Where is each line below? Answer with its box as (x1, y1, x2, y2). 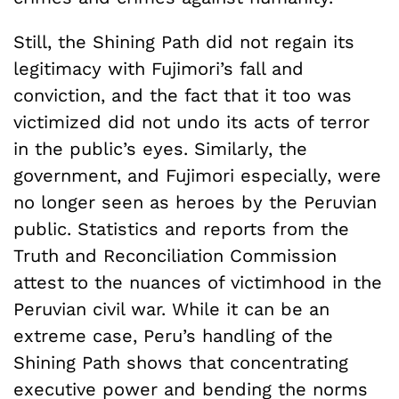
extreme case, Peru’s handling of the (13, 324, 333, 346)
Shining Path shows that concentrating (13, 351, 348, 373)
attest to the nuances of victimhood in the (13, 271, 382, 293)
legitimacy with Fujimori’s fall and (13, 57, 304, 79)
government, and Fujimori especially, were (13, 164, 381, 186)
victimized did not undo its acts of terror (13, 110, 370, 133)
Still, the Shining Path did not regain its (13, 30, 354, 53)
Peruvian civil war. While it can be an (13, 297, 330, 320)
